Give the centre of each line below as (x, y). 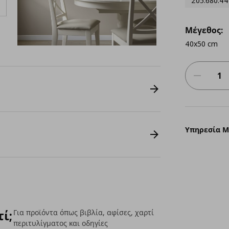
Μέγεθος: (204, 30)
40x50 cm (201, 44)
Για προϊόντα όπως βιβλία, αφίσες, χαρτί (84, 212)
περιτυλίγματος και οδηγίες (61, 223)
